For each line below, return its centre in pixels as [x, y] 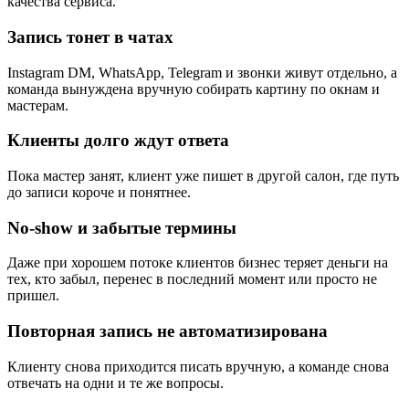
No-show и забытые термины [122, 227]
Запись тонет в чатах [90, 37]
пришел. [33, 296]
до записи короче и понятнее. [99, 192]
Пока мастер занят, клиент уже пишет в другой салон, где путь [203, 175]
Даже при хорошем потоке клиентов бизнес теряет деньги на [198, 263]
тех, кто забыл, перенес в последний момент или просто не [192, 279]
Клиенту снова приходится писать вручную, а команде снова [198, 366]
